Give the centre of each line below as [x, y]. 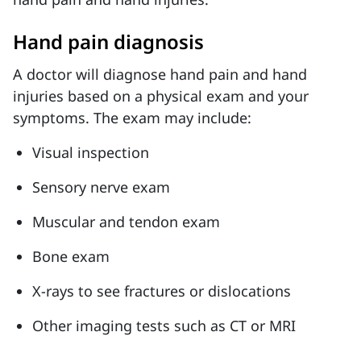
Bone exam [71, 256]
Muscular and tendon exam [126, 222]
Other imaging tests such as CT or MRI [164, 326]
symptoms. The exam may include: [132, 118]
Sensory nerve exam [101, 187]
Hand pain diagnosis [108, 41]
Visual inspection [91, 152]
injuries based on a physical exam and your [161, 96]
